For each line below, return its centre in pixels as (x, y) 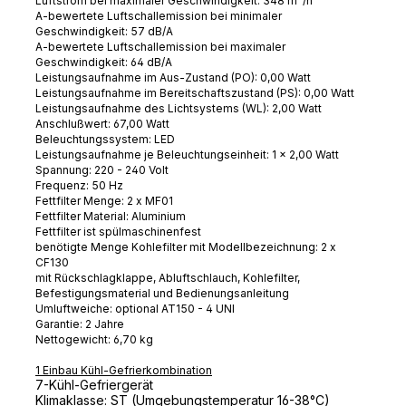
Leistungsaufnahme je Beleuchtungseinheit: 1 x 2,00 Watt (187, 154)
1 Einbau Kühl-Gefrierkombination (124, 370)
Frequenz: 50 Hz (79, 185)
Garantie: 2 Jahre (80, 324)
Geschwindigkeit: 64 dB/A (104, 62)
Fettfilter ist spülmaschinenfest (118, 231)
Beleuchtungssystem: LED (105, 139)
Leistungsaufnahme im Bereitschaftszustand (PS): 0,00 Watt (195, 92)
